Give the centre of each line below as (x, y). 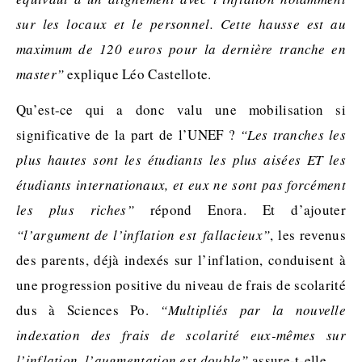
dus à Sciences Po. (88, 310)
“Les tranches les (293, 135)
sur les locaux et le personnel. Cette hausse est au (181, 24)
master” (40, 74)
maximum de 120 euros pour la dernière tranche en (181, 49)
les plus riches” (75, 210)
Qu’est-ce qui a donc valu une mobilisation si (181, 110)
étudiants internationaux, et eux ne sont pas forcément (181, 185)
